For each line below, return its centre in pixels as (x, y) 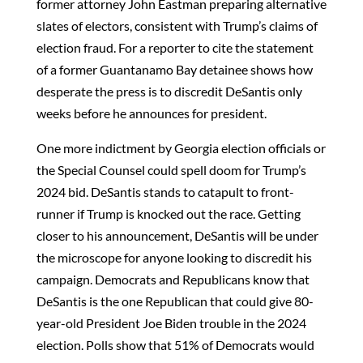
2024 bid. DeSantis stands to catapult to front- (165, 192)
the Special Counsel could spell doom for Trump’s (171, 170)
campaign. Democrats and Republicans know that (173, 279)
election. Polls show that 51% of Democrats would (175, 345)
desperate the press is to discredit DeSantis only (169, 91)
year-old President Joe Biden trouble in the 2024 (171, 323)
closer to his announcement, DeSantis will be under (177, 235)
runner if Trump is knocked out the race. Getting (168, 214)
